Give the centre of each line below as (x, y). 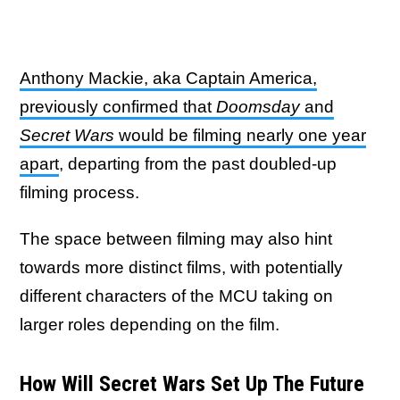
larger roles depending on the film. (150, 325)
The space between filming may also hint (176, 239)
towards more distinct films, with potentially (181, 268)
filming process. (79, 193)
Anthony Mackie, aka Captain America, (168, 79)
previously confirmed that (118, 107)
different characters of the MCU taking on (176, 296)
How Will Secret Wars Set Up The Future (192, 384)
